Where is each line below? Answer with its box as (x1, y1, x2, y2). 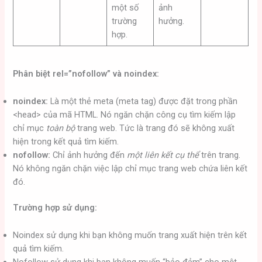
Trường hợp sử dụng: (13, 202, 98, 213)
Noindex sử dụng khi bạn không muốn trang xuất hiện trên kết (13, 229, 247, 240)
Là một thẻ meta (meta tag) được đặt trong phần (48, 95, 238, 106)
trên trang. (199, 149, 241, 160)
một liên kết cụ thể (127, 149, 199, 160)
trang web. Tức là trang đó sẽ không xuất (75, 122, 235, 133)
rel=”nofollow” (53, 68, 111, 80)
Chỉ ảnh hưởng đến (50, 149, 127, 160)
